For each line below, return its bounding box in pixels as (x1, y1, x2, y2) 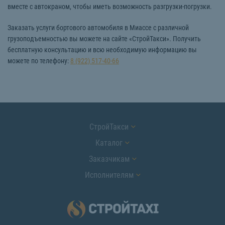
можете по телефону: (8, 56, 70, 65)
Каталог (95, 138, 123, 148)
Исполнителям (84, 170, 134, 180)
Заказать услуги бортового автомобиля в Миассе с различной (8, 23, 189, 32)
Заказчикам (88, 154, 130, 164)
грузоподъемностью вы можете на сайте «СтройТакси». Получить (8, 34, 201, 43)
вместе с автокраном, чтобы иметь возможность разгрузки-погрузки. (8, 2, 212, 11)
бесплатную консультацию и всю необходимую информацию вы (8, 45, 197, 54)
